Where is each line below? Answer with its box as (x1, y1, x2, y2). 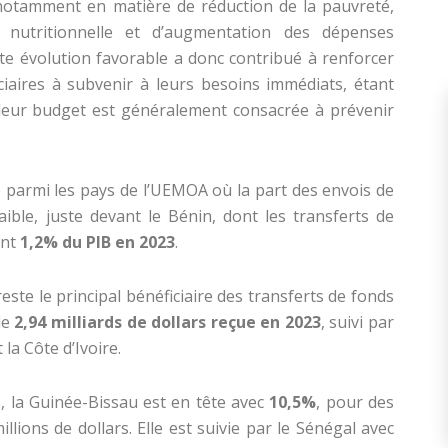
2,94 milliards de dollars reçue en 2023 (14, 311, 321, 334)
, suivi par (320, 311, 395, 334)
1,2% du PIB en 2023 (20, 231, 175, 254)
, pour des (316, 391, 395, 414)
